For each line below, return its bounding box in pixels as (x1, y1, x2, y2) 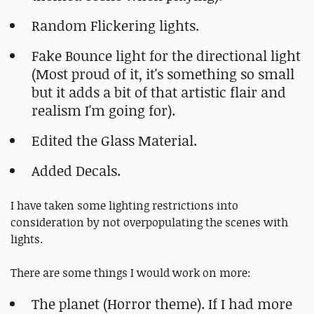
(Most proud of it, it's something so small (32, 64, 294, 83)
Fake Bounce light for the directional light (32, 46, 301, 65)
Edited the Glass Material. (32, 130, 197, 150)
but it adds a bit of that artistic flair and (32, 82, 286, 102)
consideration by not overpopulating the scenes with (11, 214, 288, 230)
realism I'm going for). (32, 100, 175, 120)
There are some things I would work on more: (11, 264, 251, 280)
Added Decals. (32, 161, 121, 180)
